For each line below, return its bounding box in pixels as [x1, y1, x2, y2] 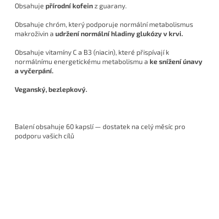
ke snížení [148, 57, 183, 66]
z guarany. [93, 1, 127, 10]
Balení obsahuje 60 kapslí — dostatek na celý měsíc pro [15, 122, 185, 131]
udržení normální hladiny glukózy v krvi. [55, 29, 183, 38]
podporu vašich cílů [15, 131, 74, 140]
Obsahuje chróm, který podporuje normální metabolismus [15, 20, 193, 29]
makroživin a [15, 29, 55, 38]
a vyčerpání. [15, 66, 53, 75]
